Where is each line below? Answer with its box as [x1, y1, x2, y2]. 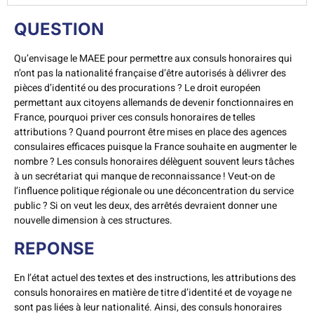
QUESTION [14, 18, 104, 39]
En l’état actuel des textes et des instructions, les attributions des [14, 270, 296, 285]
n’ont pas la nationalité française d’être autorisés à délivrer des [14, 65, 286, 81]
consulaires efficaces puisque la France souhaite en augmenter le [14, 139, 296, 154]
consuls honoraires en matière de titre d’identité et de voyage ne [14, 285, 292, 300]
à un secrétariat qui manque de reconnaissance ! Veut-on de [14, 168, 275, 184]
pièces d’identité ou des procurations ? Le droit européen [14, 80, 261, 95]
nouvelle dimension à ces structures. [14, 212, 172, 228]
